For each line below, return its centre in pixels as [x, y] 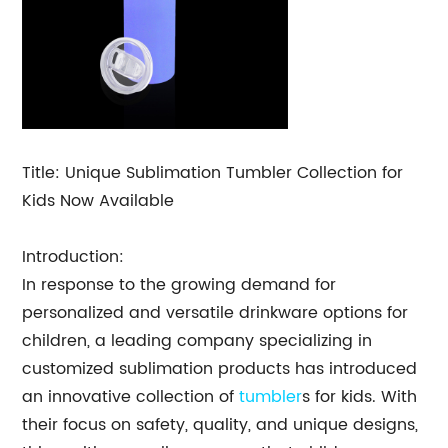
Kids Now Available [98, 201]
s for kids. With [360, 397]
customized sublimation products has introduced [220, 369]
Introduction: [73, 257]
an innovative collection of [131, 397]
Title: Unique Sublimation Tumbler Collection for [213, 173]
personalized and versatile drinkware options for [215, 313]
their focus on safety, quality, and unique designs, [220, 425]
